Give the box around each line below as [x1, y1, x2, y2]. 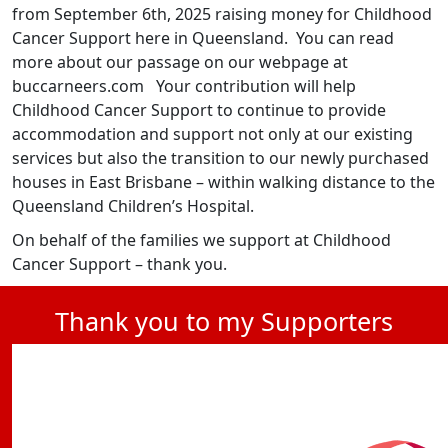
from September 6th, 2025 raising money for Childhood [12, 2, 432, 25]
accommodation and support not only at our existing [12, 122, 413, 145]
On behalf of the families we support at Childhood [12, 228, 391, 251]
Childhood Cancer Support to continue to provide [12, 98, 386, 121]
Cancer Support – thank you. [12, 252, 227, 275]
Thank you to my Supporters [55, 303, 393, 338]
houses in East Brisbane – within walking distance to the [12, 170, 435, 193]
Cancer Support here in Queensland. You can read [12, 26, 394, 49]
